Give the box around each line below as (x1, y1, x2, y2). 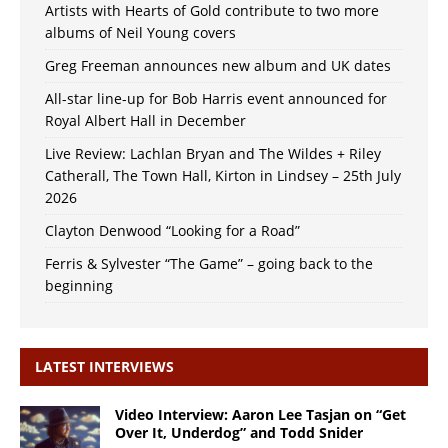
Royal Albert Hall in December (45, 110, 246, 130)
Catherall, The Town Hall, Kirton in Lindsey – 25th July (45, 165, 401, 185)
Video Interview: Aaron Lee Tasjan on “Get (115, 404, 406, 424)
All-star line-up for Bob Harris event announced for (45, 88, 387, 108)
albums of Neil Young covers (45, 22, 236, 42)
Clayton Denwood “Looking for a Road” (45, 220, 300, 240)
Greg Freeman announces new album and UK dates (45, 55, 391, 75)
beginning (45, 275, 113, 295)
